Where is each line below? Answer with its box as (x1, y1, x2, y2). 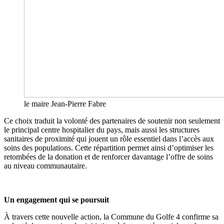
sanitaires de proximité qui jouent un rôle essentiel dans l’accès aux (4, 134, 214, 143)
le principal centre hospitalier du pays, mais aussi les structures (4, 125, 199, 134)
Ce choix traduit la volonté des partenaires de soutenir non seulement (4, 116, 220, 125)
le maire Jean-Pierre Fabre (24, 99, 106, 108)
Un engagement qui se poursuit (4, 195, 109, 204)
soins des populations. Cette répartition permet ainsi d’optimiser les (4, 143, 213, 152)
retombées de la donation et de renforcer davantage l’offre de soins (4, 152, 213, 161)
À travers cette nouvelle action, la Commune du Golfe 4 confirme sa (4, 212, 218, 221)
